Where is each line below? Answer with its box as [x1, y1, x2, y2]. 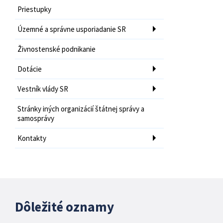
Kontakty [17, 133, 46, 143]
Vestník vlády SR [17, 84, 68, 94]
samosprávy [17, 113, 54, 123]
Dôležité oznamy [15, 198, 114, 215]
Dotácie [17, 64, 42, 74]
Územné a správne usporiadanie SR [17, 24, 126, 34]
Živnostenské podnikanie [17, 44, 96, 54]
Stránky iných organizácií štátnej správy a [17, 104, 144, 113]
